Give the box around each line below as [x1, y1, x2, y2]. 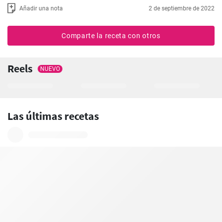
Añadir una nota [19, 4, 63, 12]
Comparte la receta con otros [61, 32, 161, 40]
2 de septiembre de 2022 [149, 4, 215, 12]
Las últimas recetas [7, 109, 99, 123]
